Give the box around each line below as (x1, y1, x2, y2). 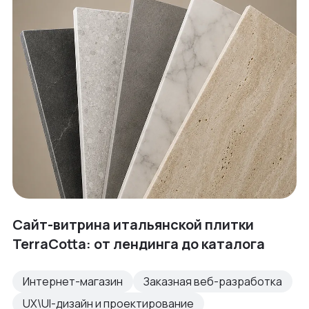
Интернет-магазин (23, 274, 123, 290)
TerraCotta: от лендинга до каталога (12, 235, 265, 254)
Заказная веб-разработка (143, 274, 282, 290)
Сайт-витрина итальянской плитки (12, 215, 254, 235)
